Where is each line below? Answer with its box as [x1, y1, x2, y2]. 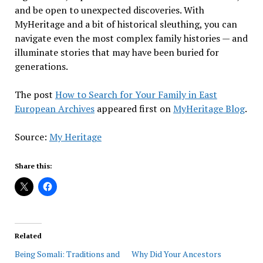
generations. [14, 60, 68, 73]
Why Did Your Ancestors [131, 248, 221, 260]
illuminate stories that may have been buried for [14, 46, 219, 59]
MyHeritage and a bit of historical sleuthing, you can [14, 18, 237, 31]
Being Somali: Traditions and [14, 248, 120, 260]
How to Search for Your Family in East [55, 88, 217, 102]
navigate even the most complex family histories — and [14, 32, 248, 45]
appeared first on [94, 102, 173, 116]
